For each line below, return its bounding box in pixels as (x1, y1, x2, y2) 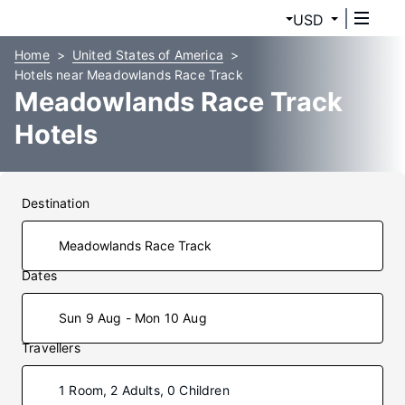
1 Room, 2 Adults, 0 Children (59, 382, 230, 398)
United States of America (71, 47, 223, 62)
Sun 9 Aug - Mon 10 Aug (59, 310, 207, 325)
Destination (22, 195, 89, 211)
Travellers (22, 340, 80, 355)
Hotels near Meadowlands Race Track (14, 67, 243, 82)
